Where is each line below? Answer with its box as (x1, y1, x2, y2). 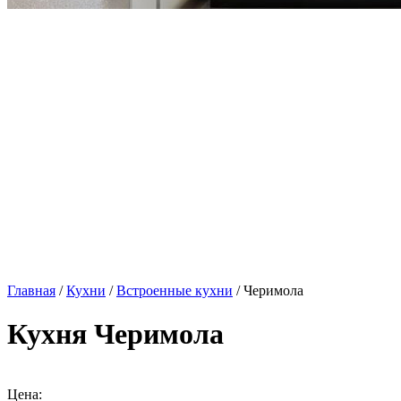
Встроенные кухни (116, 283, 233, 298)
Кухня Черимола (7, 318, 224, 351)
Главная (7, 283, 55, 298)
